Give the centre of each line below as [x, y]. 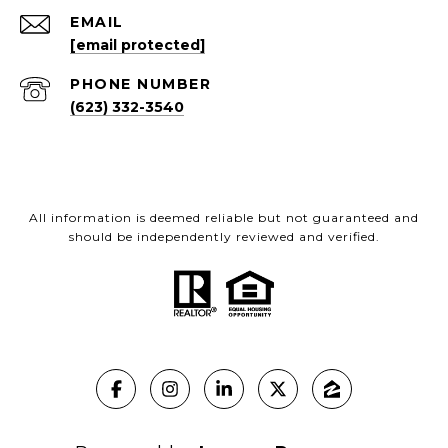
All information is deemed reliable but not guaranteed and [224, 218]
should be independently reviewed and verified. [224, 237]
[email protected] [137, 45]
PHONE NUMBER [140, 84]
